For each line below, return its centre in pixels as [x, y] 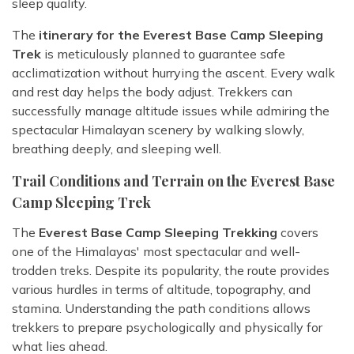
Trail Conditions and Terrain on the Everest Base [173, 181]
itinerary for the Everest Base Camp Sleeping [179, 35]
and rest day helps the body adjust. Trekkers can [152, 92]
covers [298, 233]
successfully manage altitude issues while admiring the [171, 111]
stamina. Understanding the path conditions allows [161, 309]
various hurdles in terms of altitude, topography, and [161, 290]
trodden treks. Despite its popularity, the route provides [171, 271]
